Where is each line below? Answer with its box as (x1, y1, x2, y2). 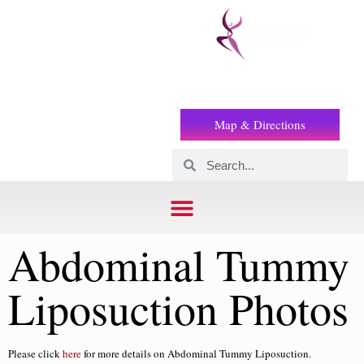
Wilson (24, 77, 99, 113)
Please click (8, 346, 63, 362)
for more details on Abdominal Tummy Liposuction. (81, 346, 311, 362)
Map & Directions (214, 116, 306, 133)
